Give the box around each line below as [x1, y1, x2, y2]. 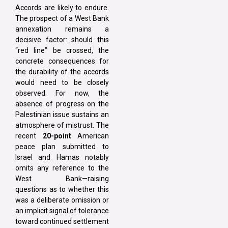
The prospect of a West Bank [15, 14, 109, 22]
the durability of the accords [15, 67, 109, 76]
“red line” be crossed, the [15, 46, 109, 54]
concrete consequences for [15, 56, 109, 65]
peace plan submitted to [15, 142, 109, 151]
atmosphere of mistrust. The [15, 121, 109, 129]
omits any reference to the [15, 163, 109, 172]
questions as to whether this [15, 185, 109, 193]
